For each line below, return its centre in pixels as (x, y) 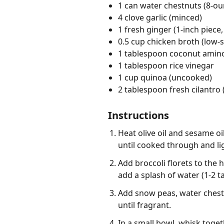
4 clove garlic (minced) (160, 18)
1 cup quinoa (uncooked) (165, 78)
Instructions (138, 115)
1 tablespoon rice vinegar (166, 66)
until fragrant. (144, 205)
